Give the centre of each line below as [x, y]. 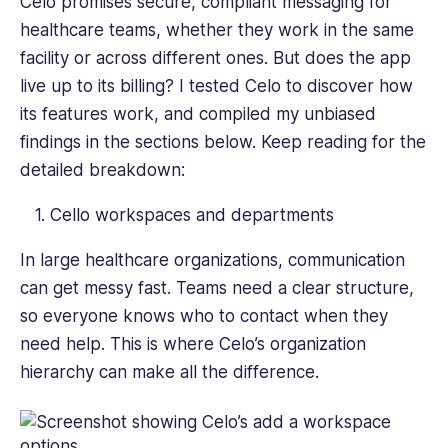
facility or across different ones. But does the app [215, 57]
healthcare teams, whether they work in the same [217, 29]
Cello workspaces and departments [192, 214]
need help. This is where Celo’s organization [193, 343]
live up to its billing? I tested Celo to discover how [216, 85]
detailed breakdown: [107, 169]
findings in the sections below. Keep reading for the [223, 141]
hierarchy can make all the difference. [174, 371]
